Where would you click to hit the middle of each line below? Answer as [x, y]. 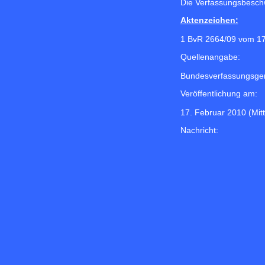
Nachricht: [199, 130]
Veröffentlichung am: [219, 94]
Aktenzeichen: [209, 20]
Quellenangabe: [210, 57]
